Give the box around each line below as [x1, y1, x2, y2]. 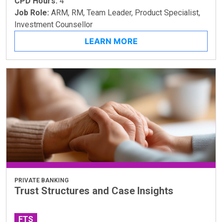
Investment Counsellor [14, 19, 93, 29]
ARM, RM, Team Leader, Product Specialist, [51, 7, 200, 17]
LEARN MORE [84, 36, 138, 46]
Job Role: [14, 7, 51, 17]
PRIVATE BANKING [14, 176, 69, 184]
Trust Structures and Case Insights [14, 184, 173, 197]
